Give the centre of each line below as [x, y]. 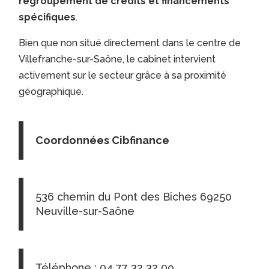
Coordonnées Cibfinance [103, 141]
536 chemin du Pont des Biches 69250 [134, 197]
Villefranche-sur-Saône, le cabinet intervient [117, 59]
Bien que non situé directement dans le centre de [130, 43]
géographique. [51, 92]
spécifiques [47, 17]
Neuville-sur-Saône [85, 211]
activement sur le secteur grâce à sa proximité [123, 76]
